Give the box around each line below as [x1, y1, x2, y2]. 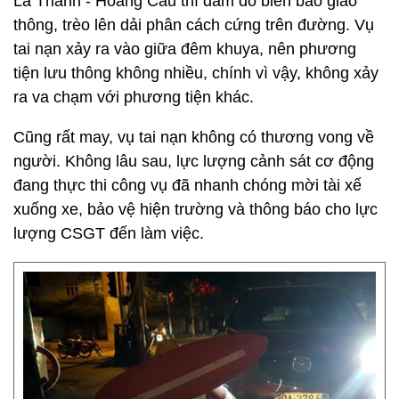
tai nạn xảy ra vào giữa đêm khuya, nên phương [13, 40, 356, 58]
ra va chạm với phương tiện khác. [13, 88, 254, 106]
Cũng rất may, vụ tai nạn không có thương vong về [13, 128, 374, 146]
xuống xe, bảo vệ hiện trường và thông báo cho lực [13, 200, 378, 218]
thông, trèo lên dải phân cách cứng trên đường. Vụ [13, 16, 374, 34]
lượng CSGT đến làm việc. [13, 224, 204, 242]
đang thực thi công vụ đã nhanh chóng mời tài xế [13, 176, 362, 194]
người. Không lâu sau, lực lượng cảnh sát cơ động [13, 152, 374, 170]
